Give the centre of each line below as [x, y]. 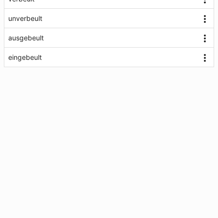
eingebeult [25, 57]
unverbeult [25, 18]
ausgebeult [26, 38]
